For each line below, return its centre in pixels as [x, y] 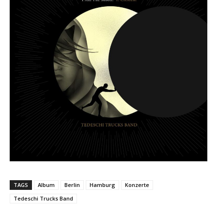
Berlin [72, 185]
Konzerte [137, 185]
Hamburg [102, 185]
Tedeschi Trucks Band [43, 198]
